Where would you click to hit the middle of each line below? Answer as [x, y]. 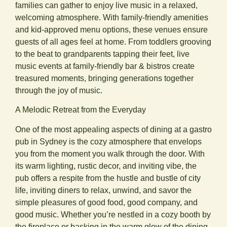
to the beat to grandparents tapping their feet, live [102, 54]
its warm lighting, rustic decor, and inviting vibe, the [106, 166]
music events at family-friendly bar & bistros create [105, 66]
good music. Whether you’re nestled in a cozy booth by [113, 214]
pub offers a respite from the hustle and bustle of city [108, 178]
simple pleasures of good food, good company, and [106, 202]
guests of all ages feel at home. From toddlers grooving [113, 42]
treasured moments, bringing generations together [104, 78]
